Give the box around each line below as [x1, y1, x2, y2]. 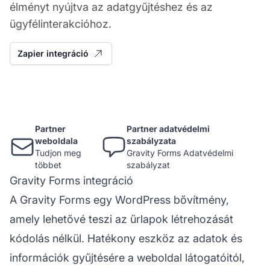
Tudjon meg [35, 147, 82, 158]
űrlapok [130, 212, 168, 225]
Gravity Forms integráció [10, 174, 133, 187]
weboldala [35, 135, 78, 146]
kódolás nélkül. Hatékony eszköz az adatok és [10, 231, 242, 245]
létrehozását [168, 212, 233, 225]
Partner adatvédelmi [126, 123, 210, 134]
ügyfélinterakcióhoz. [10, 17, 111, 30]
